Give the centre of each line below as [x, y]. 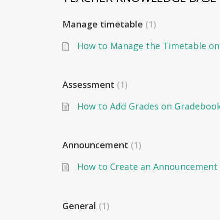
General [81, 206]
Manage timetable [104, 24]
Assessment [90, 85]
